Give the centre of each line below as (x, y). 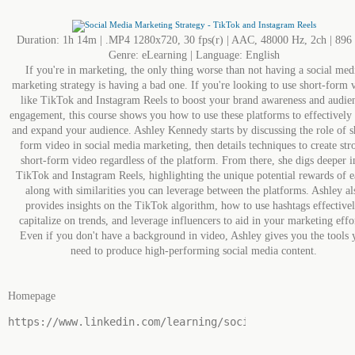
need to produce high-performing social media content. (194, 251)
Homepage (32, 296)
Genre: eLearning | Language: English (194, 55)
